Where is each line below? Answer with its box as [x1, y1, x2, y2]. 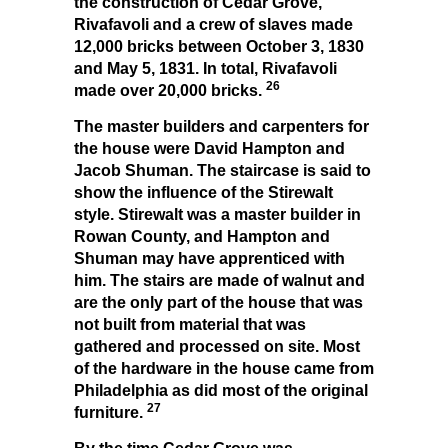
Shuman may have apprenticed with [74, 249, 345, 267]
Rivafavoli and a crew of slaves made [74, 15, 353, 33]
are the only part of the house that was [74, 293, 363, 311]
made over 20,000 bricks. [74, 81, 262, 99]
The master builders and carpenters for [74, 117, 369, 135]
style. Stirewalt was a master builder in [74, 205, 361, 223]
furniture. [74, 403, 143, 421]
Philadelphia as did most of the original [74, 381, 368, 399]
